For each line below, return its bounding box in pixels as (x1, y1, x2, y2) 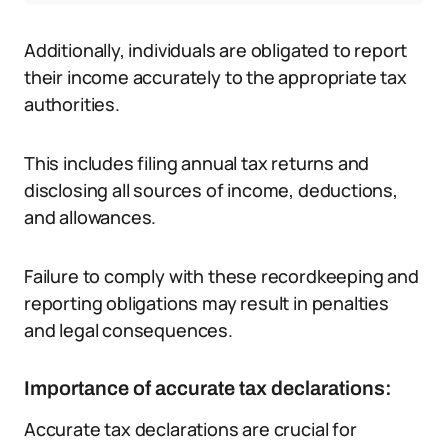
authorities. (24, 92, 120, 116)
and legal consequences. (24, 318, 233, 342)
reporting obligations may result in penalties (24, 291, 389, 315)
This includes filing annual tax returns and (24, 151, 370, 175)
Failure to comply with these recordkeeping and (24, 264, 419, 288)
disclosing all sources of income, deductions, (24, 178, 398, 202)
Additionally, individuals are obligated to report (24, 38, 408, 62)
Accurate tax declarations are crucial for (24, 417, 357, 441)
